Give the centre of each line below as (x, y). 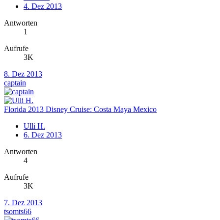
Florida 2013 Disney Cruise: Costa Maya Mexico (80, 110)
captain (15, 83)
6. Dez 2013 (43, 135)
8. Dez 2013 (23, 74)
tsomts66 (18, 212)
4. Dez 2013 (43, 6)
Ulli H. (34, 126)
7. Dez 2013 (23, 203)
